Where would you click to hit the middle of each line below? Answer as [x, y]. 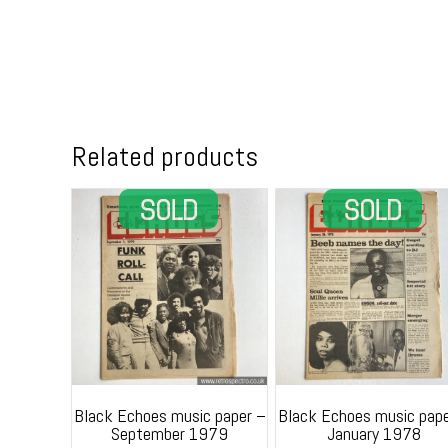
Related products [165, 157]
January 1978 [373, 433]
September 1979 [170, 433]
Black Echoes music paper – [169, 415]
